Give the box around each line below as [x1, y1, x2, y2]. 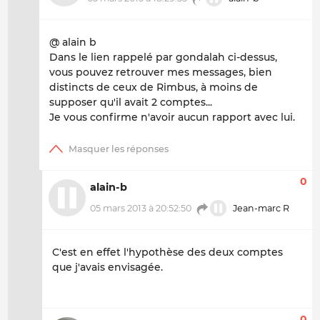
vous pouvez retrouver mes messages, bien [49, 66, 272, 79]
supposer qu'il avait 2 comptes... [49, 96, 212, 109]
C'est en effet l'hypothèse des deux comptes [52, 246, 283, 259]
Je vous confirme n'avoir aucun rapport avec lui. [49, 111, 295, 124]
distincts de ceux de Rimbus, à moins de [49, 81, 258, 94]
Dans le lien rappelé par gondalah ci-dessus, [49, 51, 277, 64]
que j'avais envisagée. [52, 261, 163, 274]
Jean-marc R [231, 202, 290, 214]
